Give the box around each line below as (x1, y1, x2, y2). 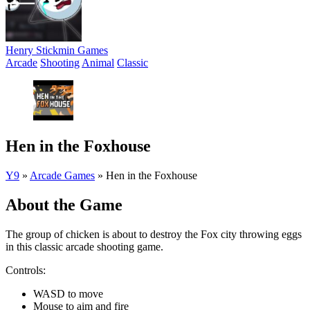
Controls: (6, 264, 46, 276)
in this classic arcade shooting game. (6, 240, 163, 253)
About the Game (6, 195, 122, 214)
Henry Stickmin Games (6, 44, 108, 56)
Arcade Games (30, 169, 95, 181)
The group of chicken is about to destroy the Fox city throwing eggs (6, 228, 302, 240)
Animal (82, 57, 114, 69)
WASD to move (33, 287, 103, 300)
